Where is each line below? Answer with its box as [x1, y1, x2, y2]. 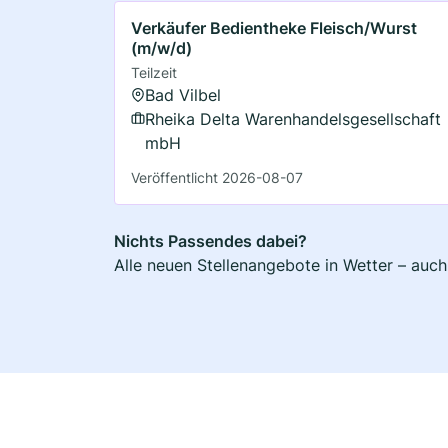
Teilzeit [131, 63, 177, 81]
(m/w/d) [131, 37, 192, 58]
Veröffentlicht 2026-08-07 [131, 168, 303, 186]
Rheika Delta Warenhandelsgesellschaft [145, 108, 441, 129]
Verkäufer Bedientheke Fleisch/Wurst [131, 17, 417, 38]
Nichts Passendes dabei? [114, 230, 307, 251]
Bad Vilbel [145, 84, 221, 105]
